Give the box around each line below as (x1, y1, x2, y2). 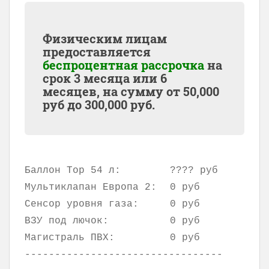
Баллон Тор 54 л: (25, 165, 121, 177)
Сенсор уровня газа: (25, 199, 139, 210)
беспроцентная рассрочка (43, 57, 204, 73)
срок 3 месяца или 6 (43, 70, 167, 86)
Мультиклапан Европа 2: (25, 182, 157, 193)
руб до (43, 97, 85, 113)
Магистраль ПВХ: (25, 232, 115, 244)
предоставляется (43, 44, 151, 60)
